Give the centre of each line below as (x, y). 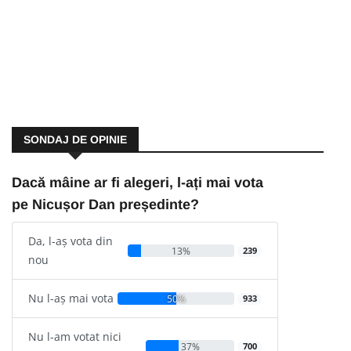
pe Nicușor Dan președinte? (105, 205)
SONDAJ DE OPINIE (75, 140)
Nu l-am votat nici (75, 337)
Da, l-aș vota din (71, 241)
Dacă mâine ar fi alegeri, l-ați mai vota (138, 183)
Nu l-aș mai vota (71, 299)
